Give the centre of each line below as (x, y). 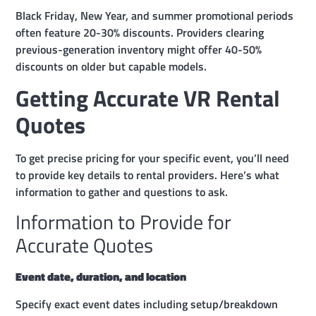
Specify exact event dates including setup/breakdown (147, 304)
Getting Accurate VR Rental (148, 98)
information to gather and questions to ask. (122, 192)
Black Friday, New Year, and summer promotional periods (155, 15)
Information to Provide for (124, 222)
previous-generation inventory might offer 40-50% (139, 49)
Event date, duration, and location (101, 277)
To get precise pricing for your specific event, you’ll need (153, 158)
